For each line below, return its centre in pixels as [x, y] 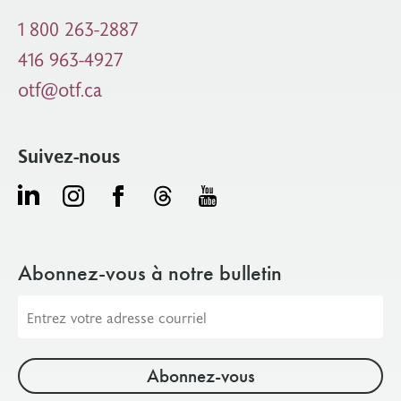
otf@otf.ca [60, 89]
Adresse [43, 307]
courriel [42, 330]
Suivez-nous [69, 155]
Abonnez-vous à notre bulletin [150, 273]
